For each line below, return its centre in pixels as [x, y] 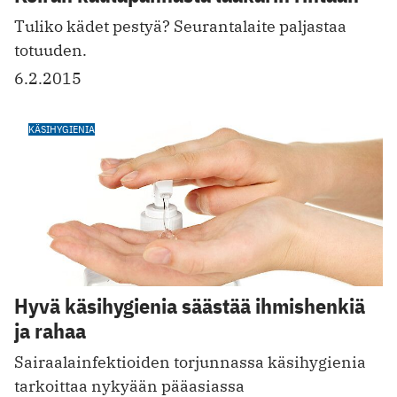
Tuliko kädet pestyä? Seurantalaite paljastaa [180, 27]
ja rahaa [50, 330]
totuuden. [51, 51]
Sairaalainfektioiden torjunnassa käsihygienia [190, 362]
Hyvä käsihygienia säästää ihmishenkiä [190, 305]
